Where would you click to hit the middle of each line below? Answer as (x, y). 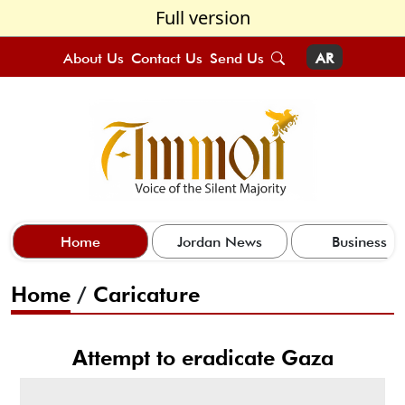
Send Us (236, 58)
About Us (93, 58)
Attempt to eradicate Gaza (202, 357)
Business (359, 241)
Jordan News (220, 241)
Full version (202, 18)
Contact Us (166, 58)
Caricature (146, 294)
